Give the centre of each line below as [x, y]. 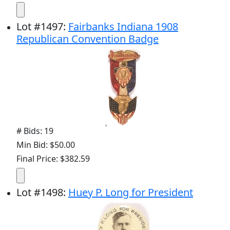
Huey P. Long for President [131, 193]
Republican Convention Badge [88, 39]
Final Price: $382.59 [53, 159]
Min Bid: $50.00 [46, 145]
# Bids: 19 [35, 131]
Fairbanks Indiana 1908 [123, 27]
